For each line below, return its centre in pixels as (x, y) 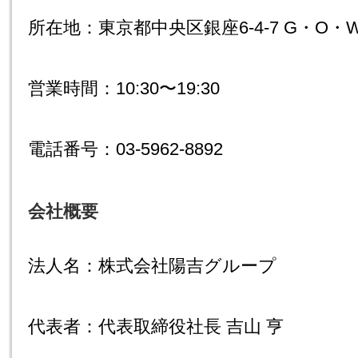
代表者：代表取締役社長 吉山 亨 (156, 326)
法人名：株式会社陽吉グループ (152, 266)
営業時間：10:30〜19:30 (124, 88)
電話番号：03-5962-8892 (125, 149)
